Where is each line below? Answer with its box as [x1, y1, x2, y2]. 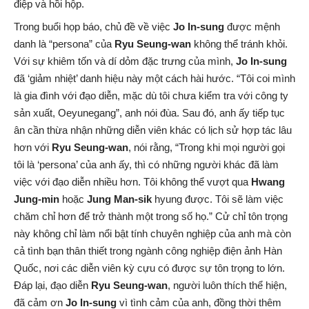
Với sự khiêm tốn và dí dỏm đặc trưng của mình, [14, 54, 236, 67]
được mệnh [224, 20, 280, 32]
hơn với [14, 141, 52, 153]
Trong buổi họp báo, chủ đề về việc [14, 20, 173, 32]
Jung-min [14, 192, 59, 205]
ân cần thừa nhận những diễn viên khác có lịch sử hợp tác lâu [14, 123, 292, 136]
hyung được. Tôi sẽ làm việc [152, 192, 283, 205]
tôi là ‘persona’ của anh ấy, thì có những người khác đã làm [14, 158, 279, 170]
